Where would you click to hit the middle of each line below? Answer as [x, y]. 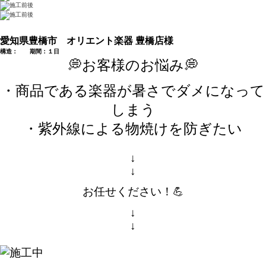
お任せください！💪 [133, 191]
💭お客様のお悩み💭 [133, 65]
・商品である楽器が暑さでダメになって [133, 90]
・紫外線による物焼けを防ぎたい [133, 128]
